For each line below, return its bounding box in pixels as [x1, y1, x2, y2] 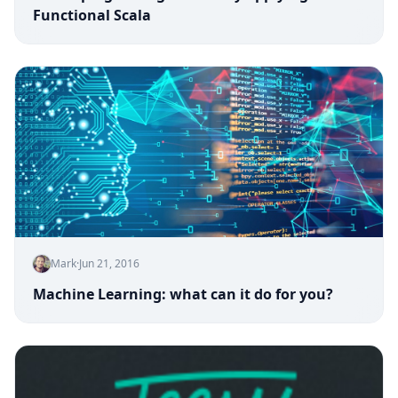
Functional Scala [33, 5, 151, 25]
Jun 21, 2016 [79, 256, 139, 271]
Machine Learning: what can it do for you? [33, 284, 333, 304]
